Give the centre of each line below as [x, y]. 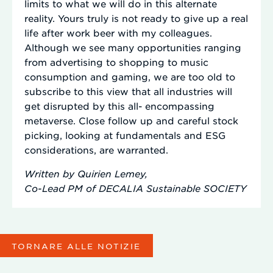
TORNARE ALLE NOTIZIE [76, 246]
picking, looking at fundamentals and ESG [125, 135]
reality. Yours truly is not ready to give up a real [136, 18]
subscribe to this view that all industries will [128, 91]
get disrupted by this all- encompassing [119, 105]
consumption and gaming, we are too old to [130, 76]
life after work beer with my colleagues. [118, 32]
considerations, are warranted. [96, 149]
